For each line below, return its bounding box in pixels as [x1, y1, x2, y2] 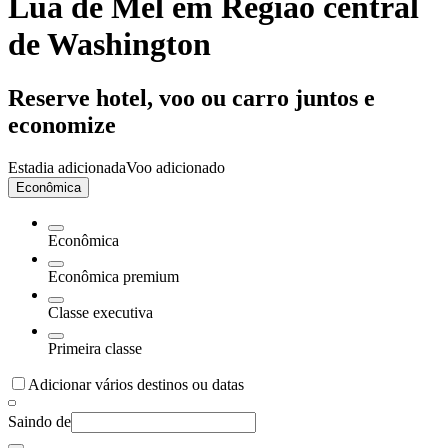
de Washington [8, 26, 211, 63]
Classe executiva [48, 303, 153, 321]
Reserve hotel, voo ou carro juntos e [8, 84, 375, 111]
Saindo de [8, 412, 71, 430]
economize [8, 111, 116, 138]
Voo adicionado [126, 158, 225, 176]
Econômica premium [48, 267, 179, 285]
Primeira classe [48, 339, 142, 357]
